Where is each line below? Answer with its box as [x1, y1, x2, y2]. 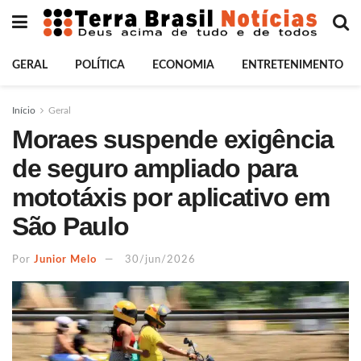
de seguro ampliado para [12, 154, 297, 183]
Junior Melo [34, 254, 97, 265]
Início [12, 106, 35, 115]
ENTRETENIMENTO [242, 60, 343, 71]
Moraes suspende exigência [12, 125, 334, 154]
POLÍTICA [75, 60, 125, 71]
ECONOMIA [152, 60, 214, 71]
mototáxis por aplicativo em [12, 183, 330, 212]
